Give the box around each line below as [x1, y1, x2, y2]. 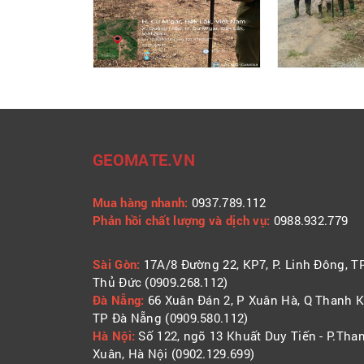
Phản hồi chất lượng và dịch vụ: [93, 211, 271, 228]
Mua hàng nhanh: [93, 193, 188, 210]
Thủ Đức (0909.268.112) [93, 273, 228, 290]
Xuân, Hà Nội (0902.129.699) [93, 344, 255, 362]
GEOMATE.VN [93, 148, 195, 170]
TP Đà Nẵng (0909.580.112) [93, 309, 249, 326]
